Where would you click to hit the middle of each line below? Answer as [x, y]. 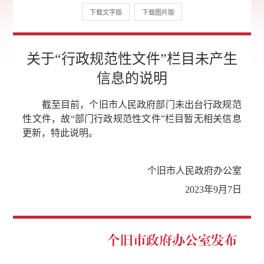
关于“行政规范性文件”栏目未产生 [132, 59]
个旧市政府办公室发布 [172, 240]
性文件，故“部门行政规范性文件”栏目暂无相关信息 [132, 119]
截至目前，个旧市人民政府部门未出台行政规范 [132, 105]
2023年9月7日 [204, 190]
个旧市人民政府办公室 [194, 171]
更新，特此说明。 [60, 133]
